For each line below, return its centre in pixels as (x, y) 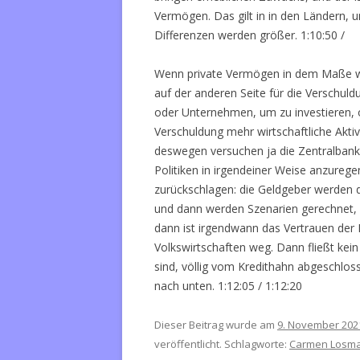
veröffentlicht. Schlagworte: (222, 344)
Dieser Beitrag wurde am (216, 325)
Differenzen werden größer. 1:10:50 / (250, 35)
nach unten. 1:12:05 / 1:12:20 (228, 286)
